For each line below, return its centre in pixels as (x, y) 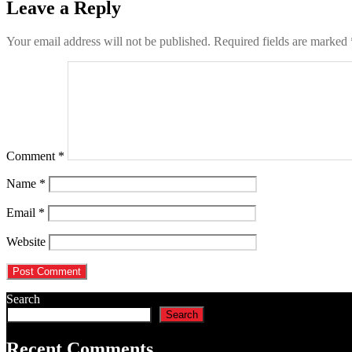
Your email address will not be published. (108, 42)
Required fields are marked (282, 42)
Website (26, 242)
